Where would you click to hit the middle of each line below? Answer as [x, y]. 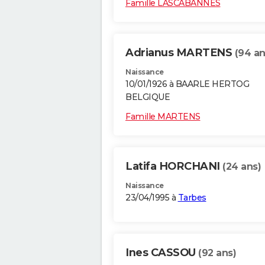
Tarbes [192, 198]
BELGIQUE [148, 97]
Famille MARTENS [163, 117]
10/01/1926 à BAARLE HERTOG [187, 84]
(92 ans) [217, 253]
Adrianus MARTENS [180, 53]
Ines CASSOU [162, 253]
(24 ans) [242, 167]
